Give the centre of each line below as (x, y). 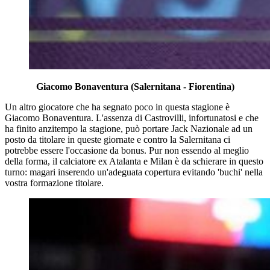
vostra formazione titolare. (54, 183)
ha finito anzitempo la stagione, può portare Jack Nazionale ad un (129, 128)
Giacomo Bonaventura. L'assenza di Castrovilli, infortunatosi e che (132, 118)
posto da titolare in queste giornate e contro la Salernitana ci (118, 139)
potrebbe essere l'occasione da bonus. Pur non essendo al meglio (127, 150)
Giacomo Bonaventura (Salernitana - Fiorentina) (135, 86)
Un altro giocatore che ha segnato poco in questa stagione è (117, 107)
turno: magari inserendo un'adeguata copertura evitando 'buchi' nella (134, 172)
